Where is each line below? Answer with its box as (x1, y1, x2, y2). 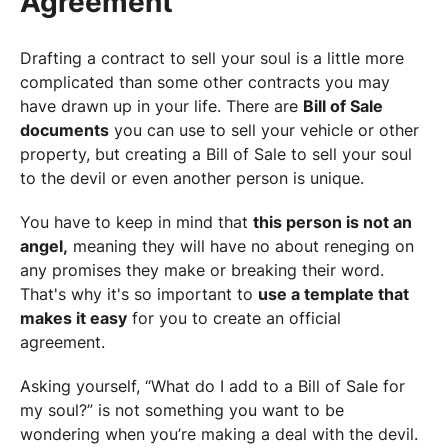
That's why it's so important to (20, 283, 258, 304)
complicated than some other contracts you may (20, 71, 390, 92)
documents (20, 119, 109, 140)
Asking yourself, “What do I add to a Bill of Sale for (20, 375, 405, 396)
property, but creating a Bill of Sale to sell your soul (20, 143, 412, 164)
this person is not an (253, 211, 412, 232)
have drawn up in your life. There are (20, 95, 303, 116)
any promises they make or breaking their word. (20, 259, 384, 280)
